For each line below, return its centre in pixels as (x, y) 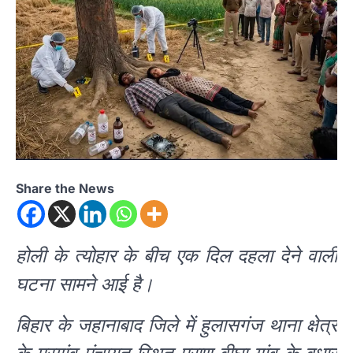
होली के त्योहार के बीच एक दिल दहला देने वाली (176, 256)
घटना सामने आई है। (85, 284)
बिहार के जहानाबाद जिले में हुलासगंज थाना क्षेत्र (176, 325)
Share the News (65, 189)
